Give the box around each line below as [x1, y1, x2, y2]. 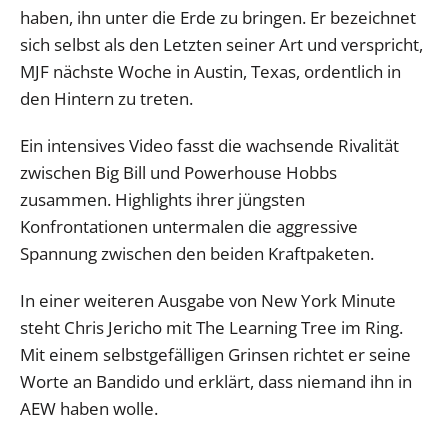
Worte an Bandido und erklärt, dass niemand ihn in [20, 369, 412, 393]
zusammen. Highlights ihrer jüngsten [20, 187, 305, 211]
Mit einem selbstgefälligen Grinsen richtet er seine [20, 342, 411, 366]
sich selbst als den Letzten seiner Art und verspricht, [20, 32, 423, 56]
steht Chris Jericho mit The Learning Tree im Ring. [20, 315, 403, 339]
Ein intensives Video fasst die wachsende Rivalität [20, 133, 399, 157]
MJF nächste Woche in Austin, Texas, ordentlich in [20, 59, 401, 83]
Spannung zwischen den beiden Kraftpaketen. [20, 241, 374, 265]
